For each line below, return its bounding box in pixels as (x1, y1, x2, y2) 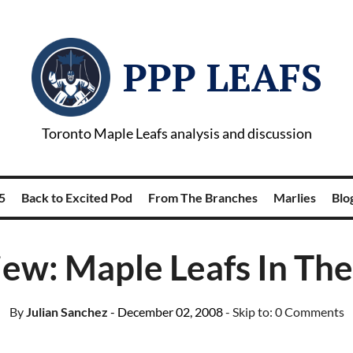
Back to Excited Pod (20, 190, 132, 205)
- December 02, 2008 (110, 304, 223, 319)
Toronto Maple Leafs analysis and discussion (41, 124, 312, 142)
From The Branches (147, 190, 258, 205)
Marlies (273, 190, 316, 205)
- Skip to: (225, 304, 275, 319)
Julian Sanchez (23, 304, 108, 319)
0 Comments (274, 304, 344, 319)
